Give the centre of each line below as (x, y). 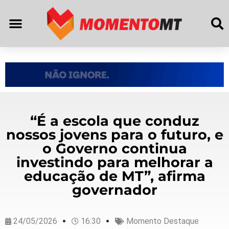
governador (114, 190)
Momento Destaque (163, 221)
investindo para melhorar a (114, 162)
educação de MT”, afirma (114, 176)
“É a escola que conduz (114, 121)
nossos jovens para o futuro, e (114, 134)
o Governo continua (114, 148)
